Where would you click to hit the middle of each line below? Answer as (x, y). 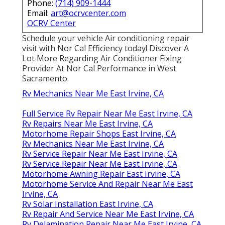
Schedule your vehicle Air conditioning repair (106, 38)
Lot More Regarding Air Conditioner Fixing (102, 59)
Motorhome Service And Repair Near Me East (107, 184)
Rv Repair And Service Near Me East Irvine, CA (108, 214)
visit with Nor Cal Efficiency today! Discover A (105, 48)
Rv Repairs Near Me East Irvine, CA (87, 124)
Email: (39, 13)
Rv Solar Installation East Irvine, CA (88, 204)
